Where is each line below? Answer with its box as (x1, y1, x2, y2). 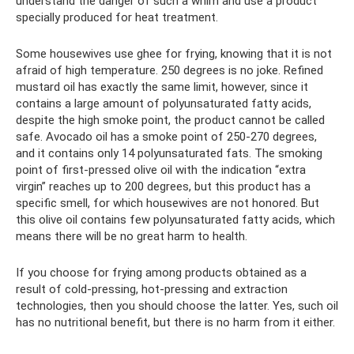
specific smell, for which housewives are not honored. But (16, 195, 319, 210)
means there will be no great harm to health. (16, 228, 247, 243)
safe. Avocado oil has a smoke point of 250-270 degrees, (16, 129, 317, 144)
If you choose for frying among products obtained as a (16, 265, 307, 280)
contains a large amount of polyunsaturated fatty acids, (16, 96, 311, 111)
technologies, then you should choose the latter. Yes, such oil (16, 298, 338, 313)
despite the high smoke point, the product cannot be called (16, 112, 325, 127)
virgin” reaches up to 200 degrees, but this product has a (16, 179, 311, 194)
